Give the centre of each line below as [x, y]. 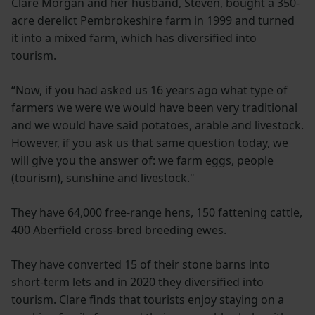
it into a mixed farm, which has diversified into [134, 38]
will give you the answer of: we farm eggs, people [142, 161]
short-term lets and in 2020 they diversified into [137, 282]
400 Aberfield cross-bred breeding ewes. [119, 230]
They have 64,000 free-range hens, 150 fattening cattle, [157, 213]
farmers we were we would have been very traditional [154, 108]
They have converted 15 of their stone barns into [141, 265]
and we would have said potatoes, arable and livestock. [157, 126]
